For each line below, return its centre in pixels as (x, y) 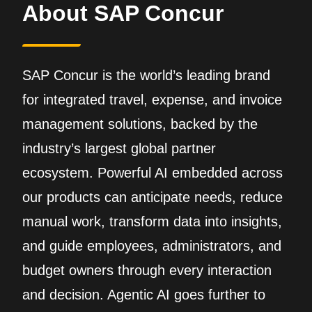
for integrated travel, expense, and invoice (152, 100)
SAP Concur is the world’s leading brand (146, 75)
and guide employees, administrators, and (152, 246)
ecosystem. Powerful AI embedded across (153, 173)
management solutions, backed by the (140, 124)
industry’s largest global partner (119, 148)
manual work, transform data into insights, (152, 221)
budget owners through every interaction (147, 270)
